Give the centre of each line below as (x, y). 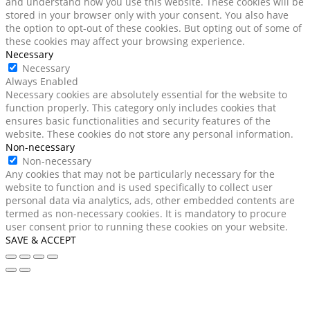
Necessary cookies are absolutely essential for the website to (146, 94)
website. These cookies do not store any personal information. (149, 134)
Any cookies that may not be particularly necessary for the (140, 174)
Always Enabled (42, 81)
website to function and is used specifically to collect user (139, 187)
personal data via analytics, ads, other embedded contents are (150, 200)
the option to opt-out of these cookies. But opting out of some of (154, 28)
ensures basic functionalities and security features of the (138, 120)
